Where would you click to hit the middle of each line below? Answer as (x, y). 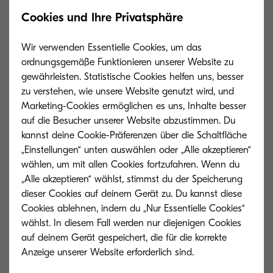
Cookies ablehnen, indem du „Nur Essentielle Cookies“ (133, 208)
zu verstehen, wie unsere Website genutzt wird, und (128, 91)
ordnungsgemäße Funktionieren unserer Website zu (127, 62)
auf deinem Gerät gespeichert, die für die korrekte (124, 238)
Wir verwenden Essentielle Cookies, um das (112, 48)
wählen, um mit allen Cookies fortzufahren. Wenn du (130, 165)
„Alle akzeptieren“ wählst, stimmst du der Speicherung (132, 179)
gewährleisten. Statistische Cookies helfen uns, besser (133, 77)
